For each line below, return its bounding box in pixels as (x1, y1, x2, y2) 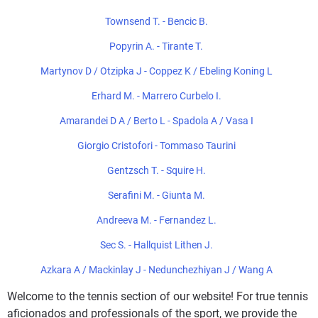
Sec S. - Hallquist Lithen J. (99, 238, 213, 251)
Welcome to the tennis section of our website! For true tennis (7, 289, 308, 303)
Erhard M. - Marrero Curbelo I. (91, 89, 221, 102)
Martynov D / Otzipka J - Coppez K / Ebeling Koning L (40, 65, 273, 77)
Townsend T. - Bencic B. (104, 15, 208, 27)
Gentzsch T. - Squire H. (106, 164, 206, 176)
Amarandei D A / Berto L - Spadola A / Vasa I (59, 114, 253, 126)
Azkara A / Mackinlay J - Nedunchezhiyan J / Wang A (40, 263, 273, 275)
